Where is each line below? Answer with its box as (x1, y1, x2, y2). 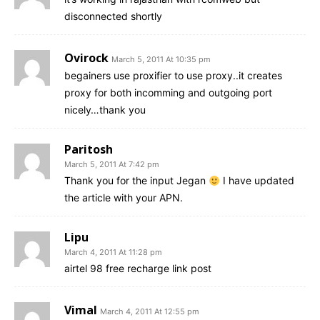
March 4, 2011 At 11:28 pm (64, 247, 162, 258)
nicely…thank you (64, 104, 146, 116)
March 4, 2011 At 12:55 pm (100, 306, 199, 317)
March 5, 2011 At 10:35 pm (111, 54, 211, 65)
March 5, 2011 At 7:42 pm (64, 159, 159, 170)
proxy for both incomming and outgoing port (64, 86, 272, 99)
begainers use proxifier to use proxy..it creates (64, 69, 282, 82)
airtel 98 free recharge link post (64, 262, 211, 275)
